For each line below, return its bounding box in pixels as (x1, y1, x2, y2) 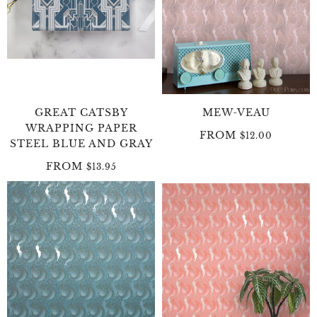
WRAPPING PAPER (25, 121, 137, 134)
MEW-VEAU (202, 105, 270, 119)
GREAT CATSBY (34, 105, 128, 119)
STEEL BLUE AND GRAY (9, 137, 153, 150)
